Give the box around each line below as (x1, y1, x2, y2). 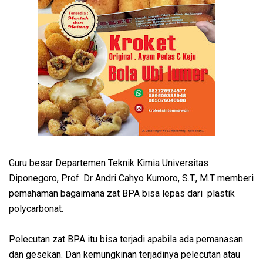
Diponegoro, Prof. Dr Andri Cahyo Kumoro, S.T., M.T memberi (9, 173, 254, 184)
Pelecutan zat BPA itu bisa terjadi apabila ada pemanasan (9, 234, 243, 245)
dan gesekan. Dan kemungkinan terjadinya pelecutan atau (9, 249, 240, 261)
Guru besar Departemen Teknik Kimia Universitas (9, 157, 208, 169)
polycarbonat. (9, 203, 66, 215)
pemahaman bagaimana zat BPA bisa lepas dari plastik (9, 188, 235, 200)
